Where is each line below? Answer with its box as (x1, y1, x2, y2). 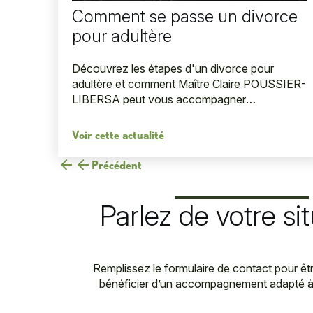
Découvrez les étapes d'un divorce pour (72, 61, 274, 76)
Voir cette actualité (72, 128, 164, 141)
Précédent (92, 159, 142, 171)
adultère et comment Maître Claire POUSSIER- (72, 77, 306, 92)
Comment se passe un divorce (72, 6, 298, 27)
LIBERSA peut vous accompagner (72, 92, 246, 107)
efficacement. (72, 108, 141, 122)
